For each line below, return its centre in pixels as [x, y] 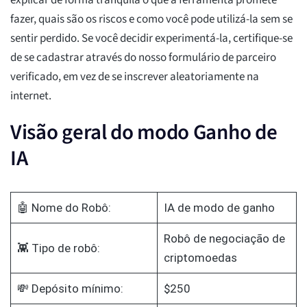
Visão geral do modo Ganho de [144, 133]
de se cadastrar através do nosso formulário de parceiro [143, 58]
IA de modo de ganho [219, 208]
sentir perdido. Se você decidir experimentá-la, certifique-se [151, 39]
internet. [31, 96]
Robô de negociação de [224, 239]
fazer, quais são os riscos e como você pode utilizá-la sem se [151, 20]
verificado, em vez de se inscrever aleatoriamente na [135, 77]
